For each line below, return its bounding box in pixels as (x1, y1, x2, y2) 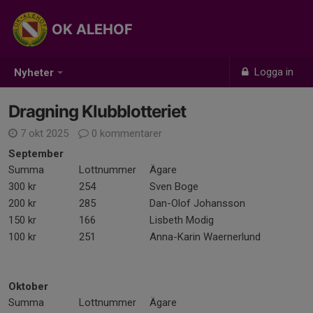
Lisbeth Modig (150, 214, 214, 226)
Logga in (252, 66, 294, 78)
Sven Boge (150, 180, 198, 193)
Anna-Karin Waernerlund (150, 231, 261, 243)
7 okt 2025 (17, 127, 71, 140)
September (8, 147, 64, 160)
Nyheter (14, 66, 54, 80)
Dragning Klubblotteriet (8, 101, 186, 122)
